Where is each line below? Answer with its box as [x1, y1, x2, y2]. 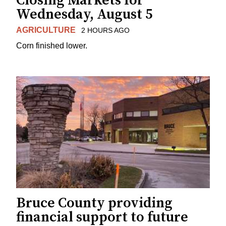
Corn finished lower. [16, 41, 87, 50]
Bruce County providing [16, 194, 173, 212]
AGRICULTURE [16, 26, 76, 35]
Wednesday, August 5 [16, 6, 153, 24]
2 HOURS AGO [81, 26, 130, 35]
